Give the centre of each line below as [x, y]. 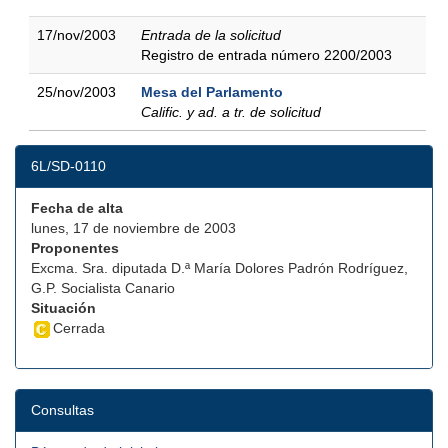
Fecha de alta [77, 208]
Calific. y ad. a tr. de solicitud [231, 112]
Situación [63, 308]
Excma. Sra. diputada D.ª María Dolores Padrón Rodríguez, [219, 268]
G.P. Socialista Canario [103, 288]
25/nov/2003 [76, 92]
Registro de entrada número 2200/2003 [266, 55]
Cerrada [79, 328]
